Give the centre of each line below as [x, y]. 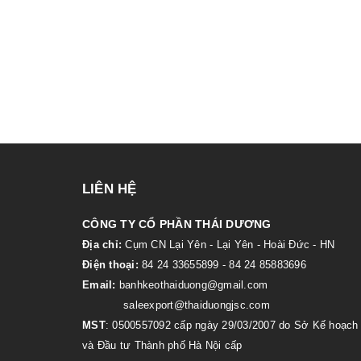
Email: [99, 284]
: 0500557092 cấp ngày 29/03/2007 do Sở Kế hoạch [232, 325]
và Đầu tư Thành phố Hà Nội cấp [162, 345]
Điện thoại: [110, 264]
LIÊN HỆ [110, 189]
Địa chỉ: [102, 244]
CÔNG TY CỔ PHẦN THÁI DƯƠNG [178, 224]
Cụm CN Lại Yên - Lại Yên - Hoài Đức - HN [228, 244]
